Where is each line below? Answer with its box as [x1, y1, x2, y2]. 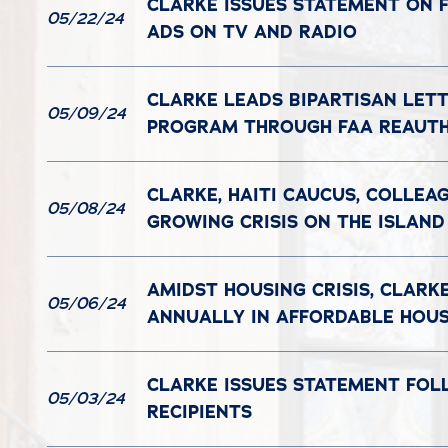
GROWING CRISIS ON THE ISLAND [147, 209, 445, 234]
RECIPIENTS [147, 399, 258, 424]
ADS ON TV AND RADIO [147, 19, 357, 44]
